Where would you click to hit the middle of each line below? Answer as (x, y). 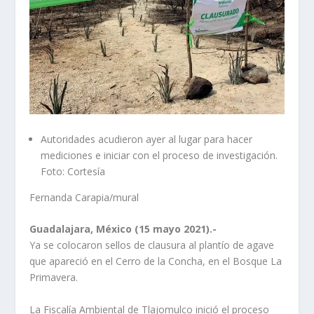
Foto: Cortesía (73, 171)
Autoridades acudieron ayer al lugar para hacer (147, 139)
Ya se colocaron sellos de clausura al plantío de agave (152, 245)
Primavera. (54, 278)
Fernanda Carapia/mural (84, 197)
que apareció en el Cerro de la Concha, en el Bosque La (156, 261)
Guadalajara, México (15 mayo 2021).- (123, 229)
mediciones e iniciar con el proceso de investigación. (159, 155)
